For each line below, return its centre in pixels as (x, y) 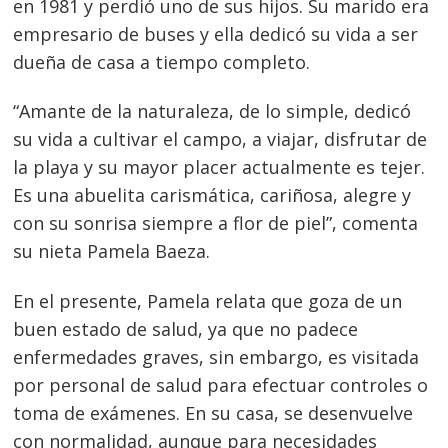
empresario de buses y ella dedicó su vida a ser (216, 33)
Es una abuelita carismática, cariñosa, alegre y (212, 195)
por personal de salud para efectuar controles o (221, 384)
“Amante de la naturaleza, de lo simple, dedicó (212, 111)
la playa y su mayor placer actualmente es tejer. (219, 167)
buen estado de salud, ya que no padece (186, 328)
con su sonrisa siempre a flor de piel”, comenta (216, 223)
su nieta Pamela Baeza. (112, 251)
